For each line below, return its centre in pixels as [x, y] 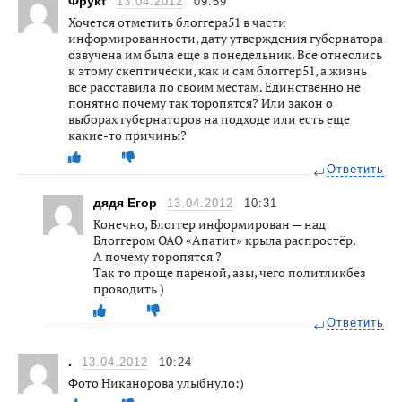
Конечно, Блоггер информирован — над [210, 223]
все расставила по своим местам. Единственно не [214, 86]
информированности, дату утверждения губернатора [226, 38]
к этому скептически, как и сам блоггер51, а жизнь [218, 70]
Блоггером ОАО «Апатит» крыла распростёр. [225, 240]
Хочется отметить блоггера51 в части [177, 22]
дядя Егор [127, 202]
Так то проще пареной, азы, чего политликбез [230, 272]
